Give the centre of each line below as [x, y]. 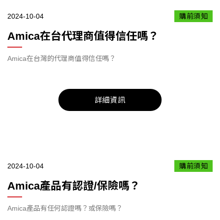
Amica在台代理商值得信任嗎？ [83, 36]
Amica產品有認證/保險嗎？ [74, 186]
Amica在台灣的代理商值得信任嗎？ [62, 58]
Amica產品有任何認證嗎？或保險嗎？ [65, 208]
